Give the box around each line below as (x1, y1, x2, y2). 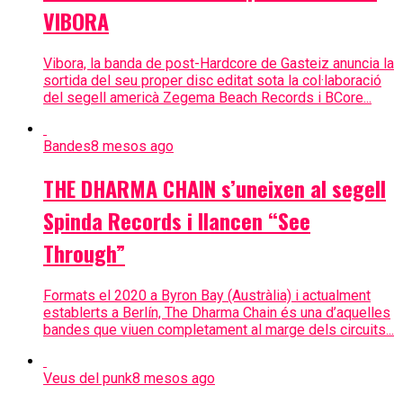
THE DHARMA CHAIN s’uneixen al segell (43, 172, 386, 205)
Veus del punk (43, 370, 132, 388)
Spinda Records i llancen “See (43, 204, 310, 237)
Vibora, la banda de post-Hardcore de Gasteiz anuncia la (43, 54, 394, 72)
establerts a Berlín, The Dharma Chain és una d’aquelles (43, 304, 390, 322)
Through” (43, 237, 125, 270)
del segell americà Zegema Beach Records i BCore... (43, 88, 372, 106)
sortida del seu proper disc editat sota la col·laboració (43, 71, 381, 89)
